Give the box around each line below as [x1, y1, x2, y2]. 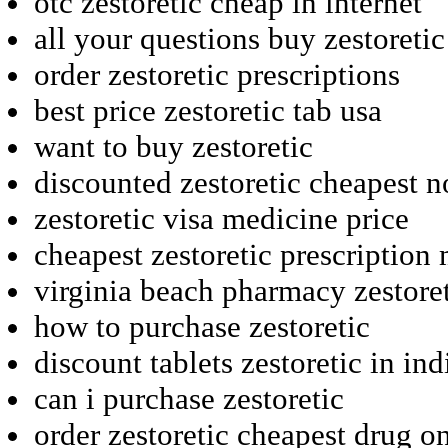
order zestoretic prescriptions [34, 56, 400, 92]
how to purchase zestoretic [34, 308, 370, 344]
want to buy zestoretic [34, 128, 313, 164]
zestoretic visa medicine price [34, 200, 409, 236]
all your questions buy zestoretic [34, 20, 445, 56]
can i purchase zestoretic [34, 380, 344, 416]
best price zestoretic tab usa [34, 92, 382, 128]
